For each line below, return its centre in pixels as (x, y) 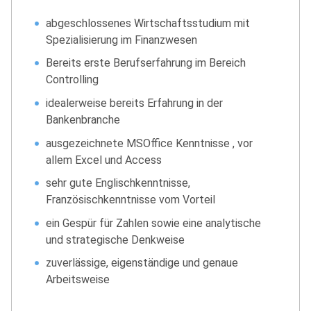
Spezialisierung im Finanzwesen (122, 40)
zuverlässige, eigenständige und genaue (142, 263)
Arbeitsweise (78, 280)
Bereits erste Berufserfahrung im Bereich (146, 63)
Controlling (73, 80)
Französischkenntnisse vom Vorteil (131, 200)
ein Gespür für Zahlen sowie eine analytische (154, 223)
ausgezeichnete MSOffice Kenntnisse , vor (150, 143)
